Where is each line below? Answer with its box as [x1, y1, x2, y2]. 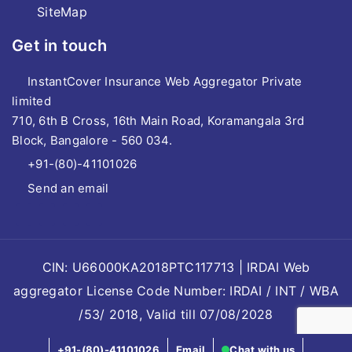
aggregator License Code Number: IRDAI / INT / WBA [13, 283, 339, 299]
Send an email [27, 181, 109, 196]
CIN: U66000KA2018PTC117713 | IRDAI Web [42, 259, 310, 275]
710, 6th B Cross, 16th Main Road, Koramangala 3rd [12, 113, 305, 128]
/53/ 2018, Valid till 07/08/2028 [79, 306, 273, 322]
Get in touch [12, 36, 108, 55]
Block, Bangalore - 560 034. [12, 133, 172, 148]
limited [12, 93, 51, 108]
